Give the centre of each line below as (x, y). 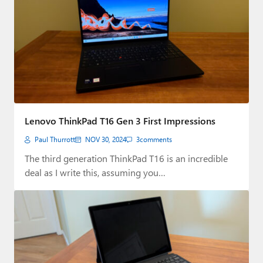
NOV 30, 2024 (106, 140)
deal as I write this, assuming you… (95, 173)
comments (156, 140)
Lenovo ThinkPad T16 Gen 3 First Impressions (120, 121)
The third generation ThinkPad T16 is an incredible (126, 159)
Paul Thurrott (55, 140)
